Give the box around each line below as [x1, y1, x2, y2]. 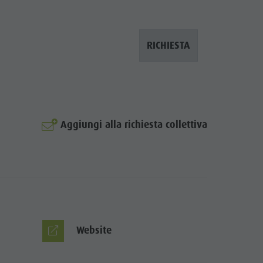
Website [76, 224, 112, 237]
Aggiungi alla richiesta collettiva [60, 118, 207, 131]
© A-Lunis [190, 147, 221, 157]
